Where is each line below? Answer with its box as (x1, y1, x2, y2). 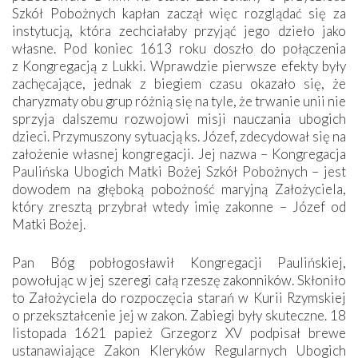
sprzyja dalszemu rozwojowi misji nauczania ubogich (12, 109, 346, 127)
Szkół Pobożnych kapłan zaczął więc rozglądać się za (12, 4, 346, 22)
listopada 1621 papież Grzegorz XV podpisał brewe (12, 324, 346, 341)
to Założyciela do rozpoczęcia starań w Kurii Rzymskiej (12, 288, 346, 306)
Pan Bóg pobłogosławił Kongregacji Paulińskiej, (12, 253, 346, 271)
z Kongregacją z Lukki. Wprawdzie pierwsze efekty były (12, 57, 346, 74)
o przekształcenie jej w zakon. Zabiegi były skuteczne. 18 (12, 306, 346, 324)
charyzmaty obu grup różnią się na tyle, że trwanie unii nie (12, 92, 346, 109)
